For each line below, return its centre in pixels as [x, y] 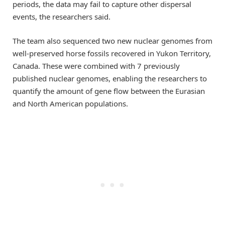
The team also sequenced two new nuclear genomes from [113, 40]
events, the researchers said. [62, 16]
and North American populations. [70, 103]
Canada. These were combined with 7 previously [96, 66]
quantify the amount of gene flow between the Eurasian [109, 91]
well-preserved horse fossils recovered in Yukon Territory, [112, 53]
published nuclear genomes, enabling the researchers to [110, 78]
